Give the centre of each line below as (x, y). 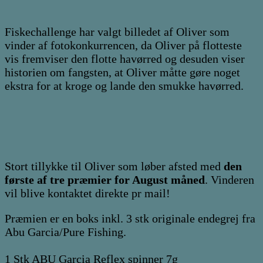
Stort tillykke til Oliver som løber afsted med (114, 166)
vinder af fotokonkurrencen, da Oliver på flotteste (123, 45)
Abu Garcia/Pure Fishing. (65, 232)
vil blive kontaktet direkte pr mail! (87, 193)
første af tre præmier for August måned (105, 179)
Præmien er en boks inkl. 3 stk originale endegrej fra (130, 218)
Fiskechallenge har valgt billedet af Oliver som (117, 31)
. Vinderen (230, 179)
